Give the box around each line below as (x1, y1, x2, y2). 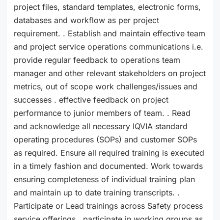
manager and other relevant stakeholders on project (14, 68, 206, 78)
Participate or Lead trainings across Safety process (14, 200, 203, 211)
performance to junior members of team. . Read (14, 108, 191, 118)
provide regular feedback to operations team (14, 55, 180, 65)
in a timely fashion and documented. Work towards (14, 161, 203, 171)
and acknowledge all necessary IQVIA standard (14, 121, 188, 131)
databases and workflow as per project (14, 15, 159, 25)
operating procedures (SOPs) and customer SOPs (14, 134, 197, 144)
